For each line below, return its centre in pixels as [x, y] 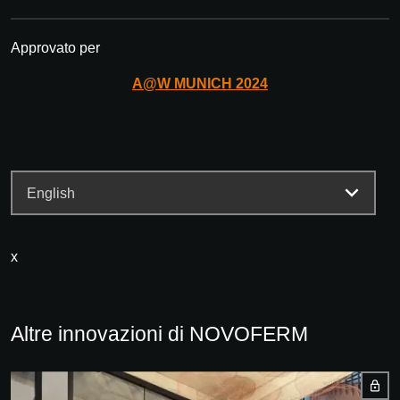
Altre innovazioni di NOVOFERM [159, 334]
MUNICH [203, 84]
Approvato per [55, 48]
